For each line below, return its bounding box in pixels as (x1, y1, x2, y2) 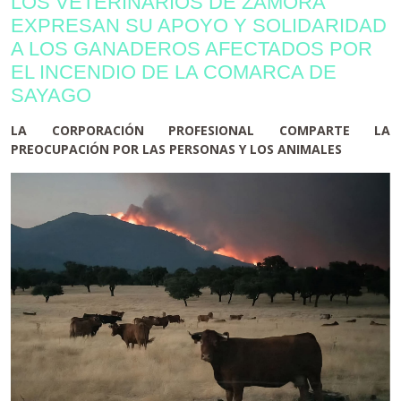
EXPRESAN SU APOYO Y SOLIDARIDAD (11, 13, 387, 37)
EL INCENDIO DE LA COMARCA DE (11, 60, 337, 83)
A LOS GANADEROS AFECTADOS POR (11, 37, 372, 60)
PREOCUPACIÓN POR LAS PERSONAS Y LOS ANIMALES (11, 140, 342, 158)
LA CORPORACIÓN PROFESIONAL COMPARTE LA (11, 121, 390, 139)
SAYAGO (11, 83, 91, 107)
